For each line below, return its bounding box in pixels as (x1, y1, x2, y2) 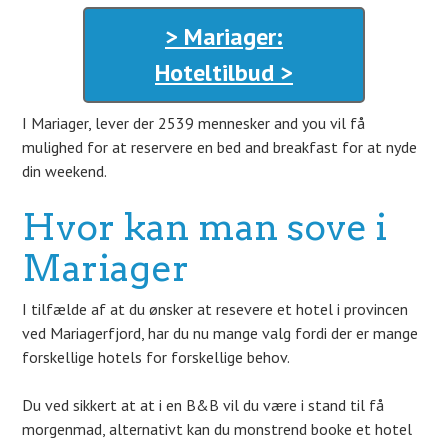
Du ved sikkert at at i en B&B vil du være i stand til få (22, 395, 385, 415)
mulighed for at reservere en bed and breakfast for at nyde (22, 137, 418, 157)
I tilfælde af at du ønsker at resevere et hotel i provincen (22, 299, 409, 319)
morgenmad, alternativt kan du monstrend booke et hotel (22, 419, 413, 439)
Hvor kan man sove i (22, 205, 388, 249)
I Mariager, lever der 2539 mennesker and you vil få (22, 113, 366, 133)
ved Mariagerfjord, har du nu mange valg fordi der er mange (22, 323, 419, 343)
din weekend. (22, 161, 108, 181)
